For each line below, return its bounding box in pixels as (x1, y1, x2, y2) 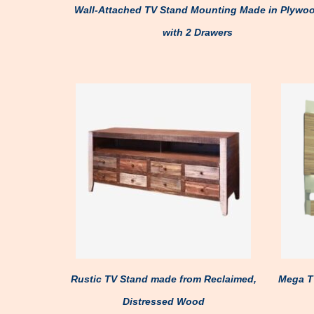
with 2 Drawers (163, 27, 233, 38)
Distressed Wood (122, 296, 205, 307)
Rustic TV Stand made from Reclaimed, (70, 273, 257, 285)
